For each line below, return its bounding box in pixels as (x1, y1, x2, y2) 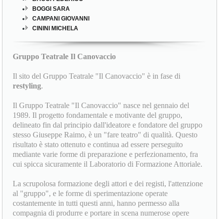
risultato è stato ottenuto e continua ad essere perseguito (13, 140, 183, 149)
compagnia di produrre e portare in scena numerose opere (13, 209, 190, 218)
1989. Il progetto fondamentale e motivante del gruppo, (13, 111, 183, 120)
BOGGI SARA (31, 5, 70, 13)
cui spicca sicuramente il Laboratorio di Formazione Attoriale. (13, 160, 203, 169)
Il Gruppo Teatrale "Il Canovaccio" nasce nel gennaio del (13, 101, 190, 110)
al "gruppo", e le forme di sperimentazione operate (13, 189, 168, 198)
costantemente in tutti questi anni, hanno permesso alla (13, 199, 180, 208)
